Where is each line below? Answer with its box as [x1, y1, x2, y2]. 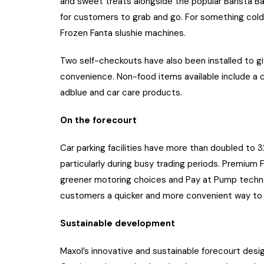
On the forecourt [60, 114, 139, 127]
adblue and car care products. [60, 87, 182, 99]
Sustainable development [60, 217, 177, 230]
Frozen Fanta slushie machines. [60, 27, 186, 39]
